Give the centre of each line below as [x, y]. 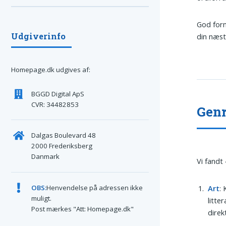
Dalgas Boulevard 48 [63, 135]
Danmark [45, 157]
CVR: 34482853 [55, 104]
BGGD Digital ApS [58, 94]
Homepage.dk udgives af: [51, 70]
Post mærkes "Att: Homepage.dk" [82, 209]
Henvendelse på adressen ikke [94, 187]
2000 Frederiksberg [62, 146]
